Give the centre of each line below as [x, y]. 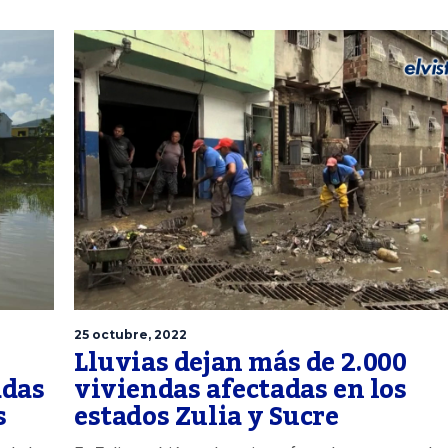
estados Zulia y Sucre [206, 416]
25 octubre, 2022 [130, 334]
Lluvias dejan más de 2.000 [240, 362]
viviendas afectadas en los [240, 389]
